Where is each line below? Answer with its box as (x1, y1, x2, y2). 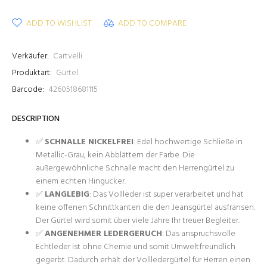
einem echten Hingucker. (36, 175, 126, 188)
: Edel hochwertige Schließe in (133, 135, 243, 149)
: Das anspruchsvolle (162, 227, 235, 241)
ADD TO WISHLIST (26, 17, 92, 30)
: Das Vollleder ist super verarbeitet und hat (89, 188, 244, 201)
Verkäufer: (12, 49, 49, 63)
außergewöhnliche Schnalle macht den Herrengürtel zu (36, 162, 234, 175)
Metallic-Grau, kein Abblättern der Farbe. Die (36, 148, 195, 162)
